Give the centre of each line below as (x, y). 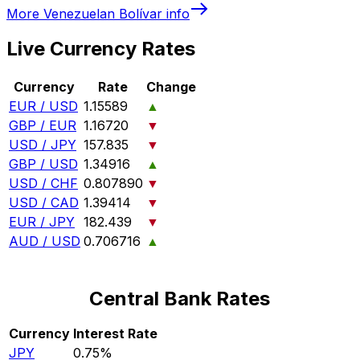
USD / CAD (44, 203)
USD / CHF (43, 184)
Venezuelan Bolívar (103, 13)
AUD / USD (45, 241)
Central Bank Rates (180, 299)
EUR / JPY (42, 222)
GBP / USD (43, 164)
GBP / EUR (43, 126)
